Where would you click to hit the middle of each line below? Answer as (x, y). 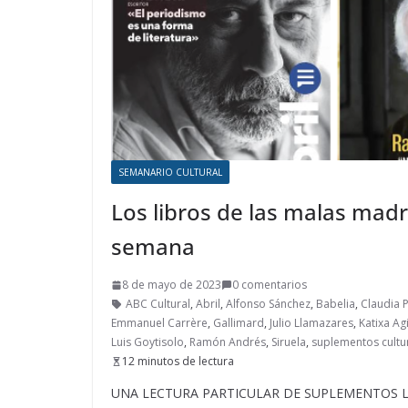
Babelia (336, 304)
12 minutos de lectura (178, 362)
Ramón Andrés (228, 342)
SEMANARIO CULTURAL (170, 173)
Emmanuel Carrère (159, 323)
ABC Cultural (158, 304)
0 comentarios (270, 285)
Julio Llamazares (311, 323)
